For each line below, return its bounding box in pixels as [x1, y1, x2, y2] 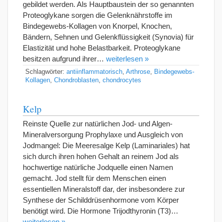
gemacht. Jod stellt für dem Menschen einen [23, 173, 166, 182]
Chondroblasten [54, 76, 99, 84]
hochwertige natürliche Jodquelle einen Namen [23, 163, 173, 171]
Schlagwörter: [25, 68, 66, 75]
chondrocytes [103, 76, 141, 84]
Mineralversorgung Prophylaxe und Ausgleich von [23, 130, 183, 139]
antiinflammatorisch [66, 68, 122, 75]
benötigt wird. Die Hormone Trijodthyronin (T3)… [23, 206, 178, 215]
